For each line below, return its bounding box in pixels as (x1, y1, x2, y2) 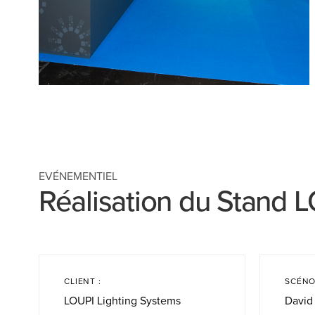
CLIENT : (64, 276, 101, 286)
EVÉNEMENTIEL (39, 169, 117, 184)
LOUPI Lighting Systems (64, 293, 181, 308)
